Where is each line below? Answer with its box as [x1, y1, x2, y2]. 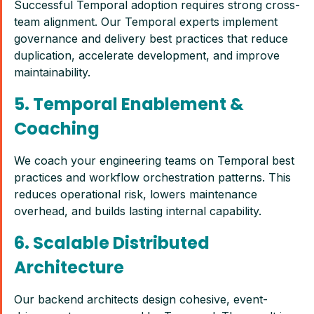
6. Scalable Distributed [14, 231, 210, 254]
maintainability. [14, 65, 90, 79]
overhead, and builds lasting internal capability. [14, 204, 261, 218]
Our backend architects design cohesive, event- [14, 292, 268, 306]
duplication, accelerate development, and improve [14, 48, 280, 62]
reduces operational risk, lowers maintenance [14, 187, 257, 201]
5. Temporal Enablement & [14, 93, 244, 116]
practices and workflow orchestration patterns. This [14, 170, 291, 184]
